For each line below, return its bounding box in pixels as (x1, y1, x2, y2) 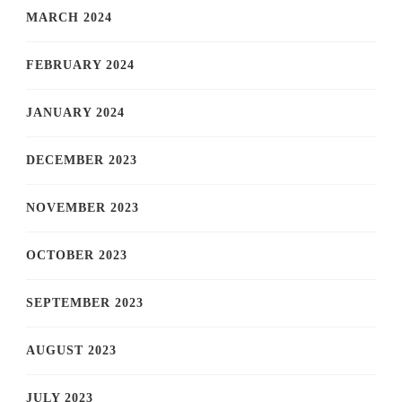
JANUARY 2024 (26, 106, 125, 120)
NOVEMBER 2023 (26, 201, 139, 215)
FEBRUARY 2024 (26, 58, 135, 73)
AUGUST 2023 (26, 344, 117, 358)
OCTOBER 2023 (26, 249, 127, 263)
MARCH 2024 (26, 11, 112, 25)
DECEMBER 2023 (26, 153, 137, 168)
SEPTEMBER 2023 (26, 296, 144, 310)
